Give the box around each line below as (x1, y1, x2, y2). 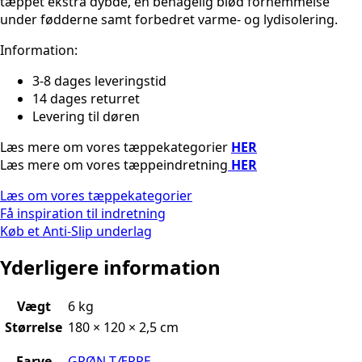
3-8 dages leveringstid (32, 71, 166, 90)
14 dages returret (32, 89, 140, 107)
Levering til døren (32, 107, 140, 125)
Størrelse (5, 318, 62, 336)
